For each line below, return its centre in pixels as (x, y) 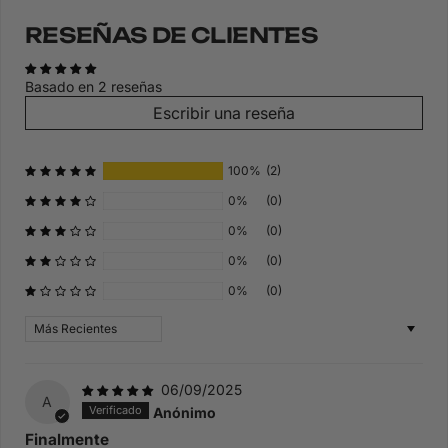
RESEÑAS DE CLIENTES (172, 34)
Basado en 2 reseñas (93, 86)
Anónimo (184, 412)
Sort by (48, 324)
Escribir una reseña (224, 112)
